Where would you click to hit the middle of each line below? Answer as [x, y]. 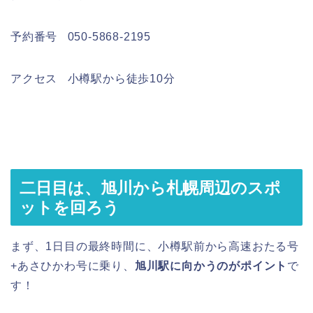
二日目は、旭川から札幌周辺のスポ [150, 188]
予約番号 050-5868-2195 [81, 37]
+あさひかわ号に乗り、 [73, 265]
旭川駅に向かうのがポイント [211, 265]
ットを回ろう [70, 207]
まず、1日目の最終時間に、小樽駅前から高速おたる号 [155, 246]
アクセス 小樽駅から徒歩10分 [93, 79]
